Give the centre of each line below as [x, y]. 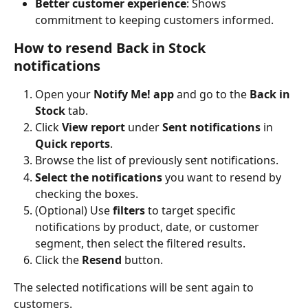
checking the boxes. [87, 194]
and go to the [212, 95]
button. [142, 260]
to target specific [192, 210]
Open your [64, 95]
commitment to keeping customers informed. [154, 20]
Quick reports [73, 144]
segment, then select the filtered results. [140, 243]
